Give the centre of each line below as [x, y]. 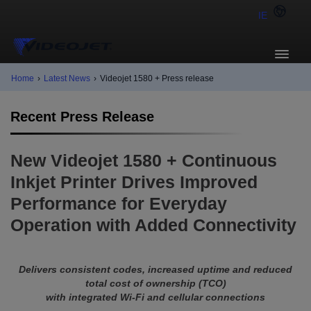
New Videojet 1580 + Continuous [144, 161]
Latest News [67, 78]
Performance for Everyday [119, 204]
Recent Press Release [82, 117]
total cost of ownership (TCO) [155, 283]
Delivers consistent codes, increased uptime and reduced [155, 269]
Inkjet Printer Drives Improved [134, 182]
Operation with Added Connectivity [153, 225]
